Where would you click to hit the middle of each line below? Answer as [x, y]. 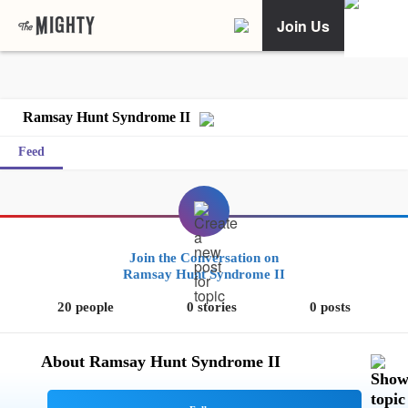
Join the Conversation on [204, 258]
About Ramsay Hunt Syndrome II [161, 362]
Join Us [303, 25]
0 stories [211, 307]
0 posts [331, 307]
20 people [85, 307]
